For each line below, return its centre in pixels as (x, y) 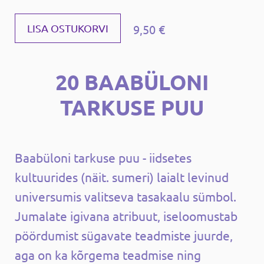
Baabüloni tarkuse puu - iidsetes (103, 157)
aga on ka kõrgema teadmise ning (108, 254)
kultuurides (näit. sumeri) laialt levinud (122, 176)
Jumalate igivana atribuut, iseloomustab (126, 215)
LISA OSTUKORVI (68, 28)
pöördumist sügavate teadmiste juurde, (124, 235)
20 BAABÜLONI (132, 82)
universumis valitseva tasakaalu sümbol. (126, 196)
